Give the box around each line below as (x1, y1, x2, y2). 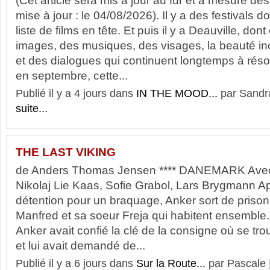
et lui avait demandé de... (16, 239, 145, 252)
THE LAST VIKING (16, 146, 116, 159)
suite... (16, 102, 48, 115)
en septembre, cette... (16, 69, 128, 82)
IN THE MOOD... (136, 87, 218, 99)
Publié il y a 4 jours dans (16, 87, 136, 99)
